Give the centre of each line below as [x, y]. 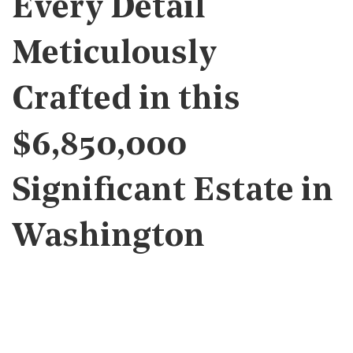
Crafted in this [126, 100]
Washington [108, 238]
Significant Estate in [173, 192]
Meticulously [114, 55]
